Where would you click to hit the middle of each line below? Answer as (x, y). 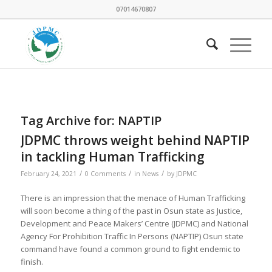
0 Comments (105, 174)
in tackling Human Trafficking (112, 157)
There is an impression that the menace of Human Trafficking (133, 198)
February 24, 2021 (48, 174)
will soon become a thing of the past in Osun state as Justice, (131, 211)
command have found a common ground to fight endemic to (130, 249)
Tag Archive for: (69, 121)
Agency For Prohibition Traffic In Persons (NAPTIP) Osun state (132, 236)
